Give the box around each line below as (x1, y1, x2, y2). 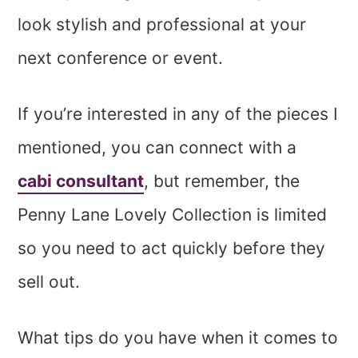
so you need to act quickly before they (18, 237, 326, 258)
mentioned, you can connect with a (18, 137, 297, 157)
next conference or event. (18, 47, 224, 68)
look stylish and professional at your (18, 14, 307, 34)
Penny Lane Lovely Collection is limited (18, 204, 328, 225)
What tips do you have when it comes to (18, 327, 339, 348)
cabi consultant (18, 170, 145, 191)
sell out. (18, 271, 81, 292)
